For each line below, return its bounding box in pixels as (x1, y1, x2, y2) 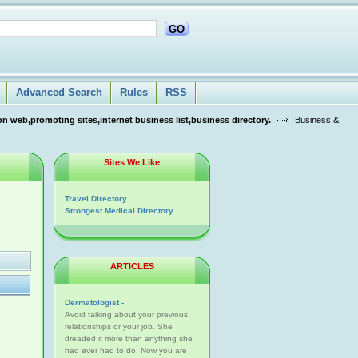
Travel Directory (65, 194, 127, 203)
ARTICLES (109, 261, 154, 271)
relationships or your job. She (65, 322, 173, 331)
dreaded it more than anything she (65, 334, 193, 343)
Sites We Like (104, 157, 160, 167)
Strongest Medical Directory (65, 206, 173, 215)
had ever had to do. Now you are (65, 346, 187, 355)
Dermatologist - (65, 298, 124, 307)
